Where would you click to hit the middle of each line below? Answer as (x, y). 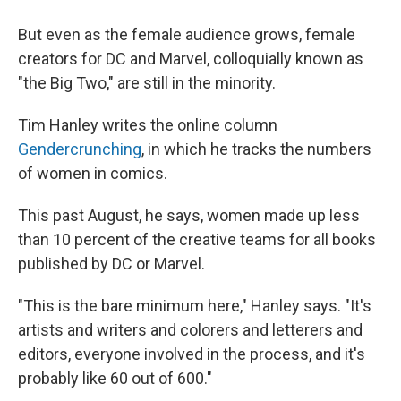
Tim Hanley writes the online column (148, 125)
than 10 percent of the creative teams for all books (197, 240)
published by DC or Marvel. (111, 264)
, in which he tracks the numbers (256, 149)
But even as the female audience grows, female (187, 35)
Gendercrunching (80, 149)
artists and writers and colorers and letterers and (190, 330)
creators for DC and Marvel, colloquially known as (191, 59)
